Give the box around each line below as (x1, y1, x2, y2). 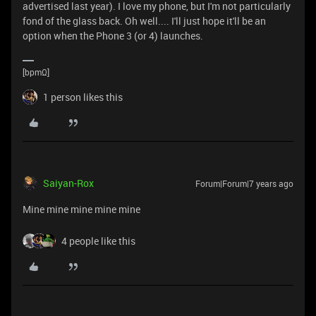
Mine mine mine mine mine (23, 202, 140, 216)
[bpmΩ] (23, 66, 49, 78)
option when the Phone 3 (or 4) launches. (23, 28, 203, 42)
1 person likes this (43, 90, 123, 104)
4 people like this (61, 233, 135, 248)
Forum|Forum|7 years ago (195, 177, 293, 189)
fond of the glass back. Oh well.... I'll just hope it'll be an (23, 13, 266, 28)
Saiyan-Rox (43, 176, 94, 190)
